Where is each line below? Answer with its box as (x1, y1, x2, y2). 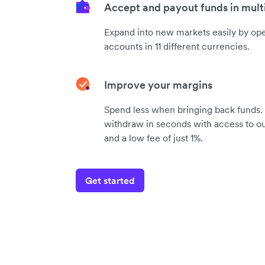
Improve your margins (104, 77, 212, 92)
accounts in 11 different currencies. (104, 40, 250, 52)
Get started (85, 174, 135, 186)
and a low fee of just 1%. (104, 131, 203, 144)
